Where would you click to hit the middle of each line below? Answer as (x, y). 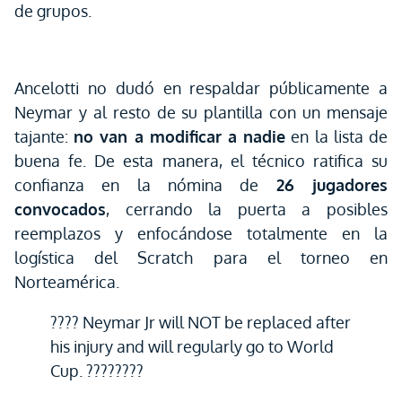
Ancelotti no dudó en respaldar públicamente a (201, 88)
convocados (60, 209)
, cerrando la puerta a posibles (247, 209)
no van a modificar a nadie (180, 136)
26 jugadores (332, 185)
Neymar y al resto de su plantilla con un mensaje (201, 112)
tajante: (44, 136)
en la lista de (337, 136)
